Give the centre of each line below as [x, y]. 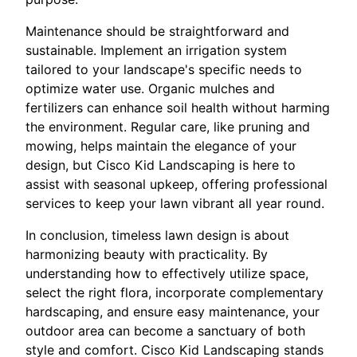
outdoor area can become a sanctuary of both [165, 331]
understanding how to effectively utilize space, [167, 274]
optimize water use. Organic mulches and [150, 89]
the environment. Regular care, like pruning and [168, 127]
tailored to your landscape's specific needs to [164, 70]
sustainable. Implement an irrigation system [156, 51]
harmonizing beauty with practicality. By [147, 255]
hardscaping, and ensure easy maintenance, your [173, 312]
